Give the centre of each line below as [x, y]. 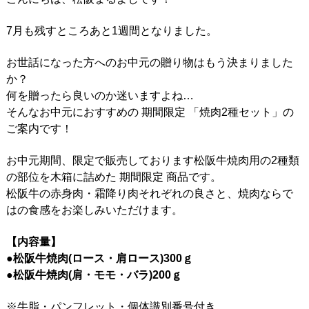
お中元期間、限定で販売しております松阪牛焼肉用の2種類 [152, 160]
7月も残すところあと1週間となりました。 [111, 30]
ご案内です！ [39, 128]
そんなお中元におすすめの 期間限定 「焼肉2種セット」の [150, 112]
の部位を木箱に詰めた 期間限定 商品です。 [113, 177]
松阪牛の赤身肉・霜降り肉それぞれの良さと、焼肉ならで [149, 193]
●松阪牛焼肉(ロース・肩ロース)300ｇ [99, 258]
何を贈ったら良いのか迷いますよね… [100, 95]
